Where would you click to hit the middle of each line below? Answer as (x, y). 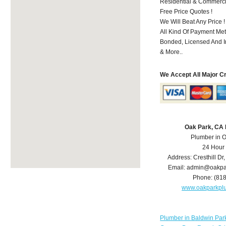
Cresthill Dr (209, 158)
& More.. (172, 52)
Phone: (204, 178)
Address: (181, 158)
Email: (178, 168)
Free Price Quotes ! (186, 11)
